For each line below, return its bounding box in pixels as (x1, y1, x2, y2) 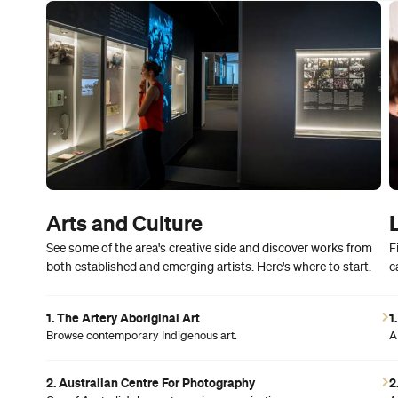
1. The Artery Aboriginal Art (46, 310, 200, 325)
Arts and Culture (46, 211, 203, 235)
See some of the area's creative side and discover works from (46, 242, 372, 255)
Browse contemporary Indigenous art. (46, 330, 237, 342)
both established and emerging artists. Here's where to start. (46, 260, 371, 274)
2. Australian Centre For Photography (46, 375, 255, 390)
